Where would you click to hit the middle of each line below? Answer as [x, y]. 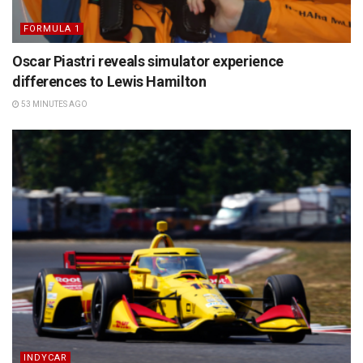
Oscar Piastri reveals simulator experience [148, 61]
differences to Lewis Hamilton [109, 81]
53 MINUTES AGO [53, 104]
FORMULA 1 [52, 28]
